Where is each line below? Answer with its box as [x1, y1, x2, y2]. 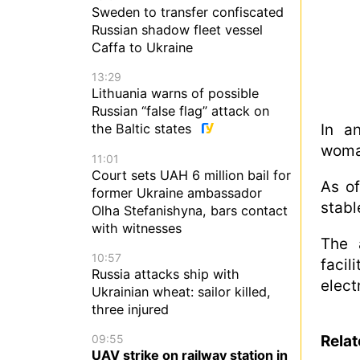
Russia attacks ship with [92, 265, 239, 282]
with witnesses [92, 219, 182, 236]
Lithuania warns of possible [92, 85, 259, 102]
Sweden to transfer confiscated [92, 4, 284, 21]
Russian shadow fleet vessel [92, 22, 263, 39]
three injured [92, 301, 169, 317]
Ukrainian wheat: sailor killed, [92, 283, 271, 300]
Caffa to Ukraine [92, 39, 193, 56]
